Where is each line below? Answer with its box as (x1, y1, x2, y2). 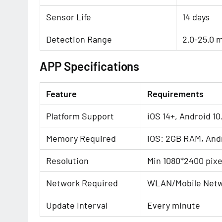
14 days (182, 11, 210, 22)
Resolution (46, 155, 89, 166)
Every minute (147, 200, 200, 211)
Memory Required (46, 133, 116, 144)
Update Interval (46, 200, 108, 211)
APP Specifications (40, 59, 140, 73)
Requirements (147, 88, 204, 99)
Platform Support (46, 111, 114, 121)
